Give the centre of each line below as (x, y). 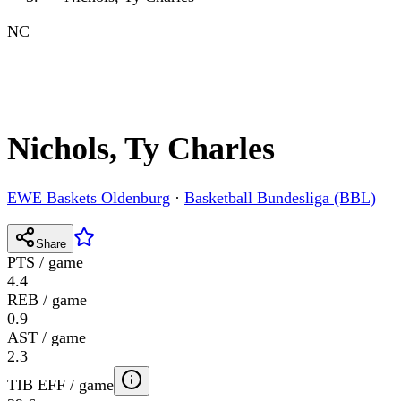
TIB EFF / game (60, 385)
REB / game (47, 300)
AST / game (47, 338)
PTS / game (45, 263)
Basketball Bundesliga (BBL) (280, 198)
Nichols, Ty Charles (141, 149)
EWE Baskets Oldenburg (89, 198)
